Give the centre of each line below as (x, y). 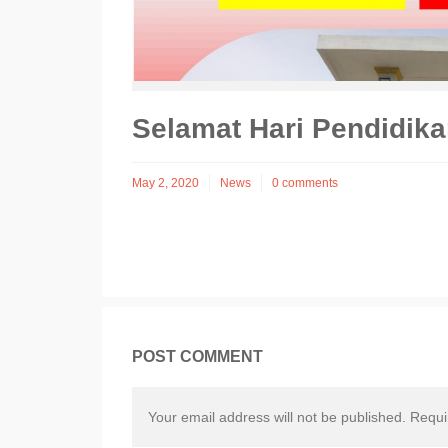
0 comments (305, 183)
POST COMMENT (197, 357)
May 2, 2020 (165, 183)
